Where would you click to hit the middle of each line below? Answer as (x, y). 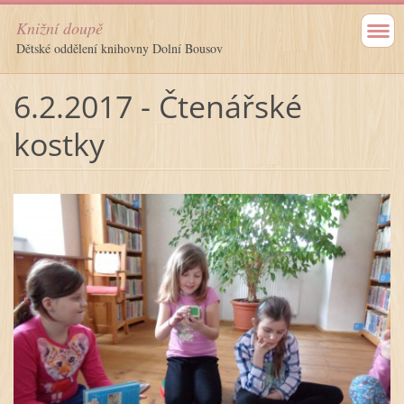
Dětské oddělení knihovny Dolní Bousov (119, 48)
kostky (59, 144)
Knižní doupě (60, 28)
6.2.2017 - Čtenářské (157, 106)
